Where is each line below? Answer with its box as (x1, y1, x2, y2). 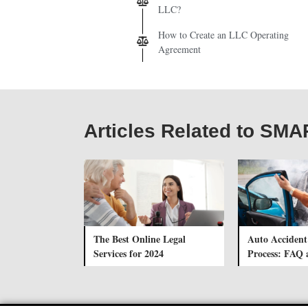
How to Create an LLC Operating (158, 27, 289, 41)
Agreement (158, 42, 201, 56)
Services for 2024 (93, 245, 164, 261)
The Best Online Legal (93, 231, 186, 246)
